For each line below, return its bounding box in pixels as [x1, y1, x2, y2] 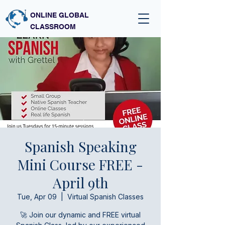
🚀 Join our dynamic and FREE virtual [20, 210, 141, 219]
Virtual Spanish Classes [67, 192, 144, 201]
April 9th [52, 173, 108, 192]
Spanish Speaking [24, 137, 137, 156]
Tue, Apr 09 [17, 192, 57, 201]
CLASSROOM [30, 23, 76, 31]
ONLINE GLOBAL [30, 11, 89, 19]
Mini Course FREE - [18, 155, 143, 174]
